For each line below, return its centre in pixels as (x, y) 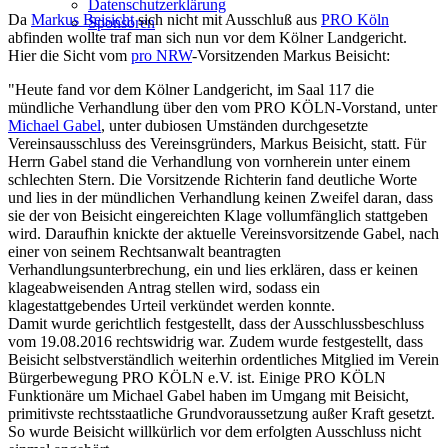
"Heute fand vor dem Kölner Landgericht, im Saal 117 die (191, 89)
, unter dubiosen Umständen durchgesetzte (234, 125)
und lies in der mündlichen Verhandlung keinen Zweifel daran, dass (220, 197)
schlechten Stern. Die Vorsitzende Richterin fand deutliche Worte (212, 179)
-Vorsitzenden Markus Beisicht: (291, 55)
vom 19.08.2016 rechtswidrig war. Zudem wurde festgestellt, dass (215, 341)
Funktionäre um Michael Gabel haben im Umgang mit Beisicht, (208, 395)
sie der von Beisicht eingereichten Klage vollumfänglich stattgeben (218, 215)
